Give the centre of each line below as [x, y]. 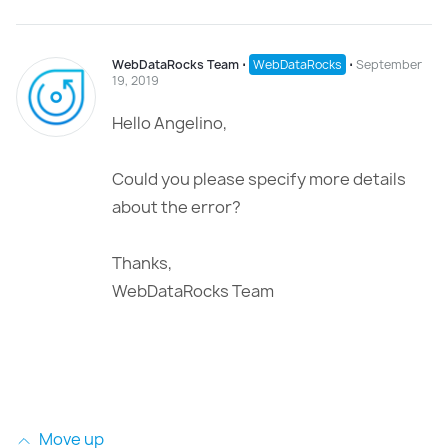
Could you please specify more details [259, 179]
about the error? [176, 207]
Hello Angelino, [169, 123]
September [389, 64]
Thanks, [142, 263]
